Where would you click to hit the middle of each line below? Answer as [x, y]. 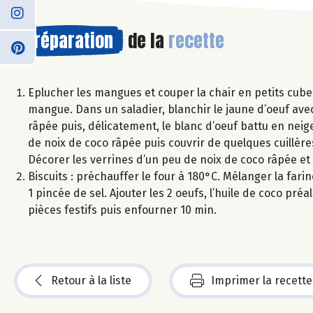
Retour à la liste [91, 280]
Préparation [69, 40]
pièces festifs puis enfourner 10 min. [122, 210]
